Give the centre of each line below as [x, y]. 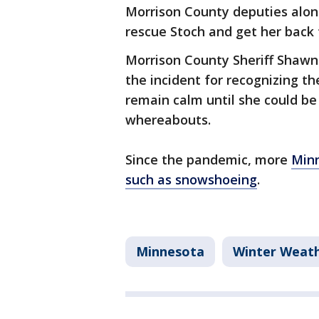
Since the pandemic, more [208, 160]
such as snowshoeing [191, 180]
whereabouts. [170, 120]
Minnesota [170, 252]
